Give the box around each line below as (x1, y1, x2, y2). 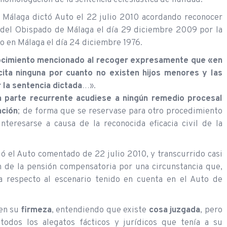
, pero (200, 204, 223, 216)
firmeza (21, 204, 52, 216)
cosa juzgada (148, 204, 201, 216)
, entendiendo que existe (51, 204, 149, 216)
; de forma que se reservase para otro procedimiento (18, 105, 223, 117)
